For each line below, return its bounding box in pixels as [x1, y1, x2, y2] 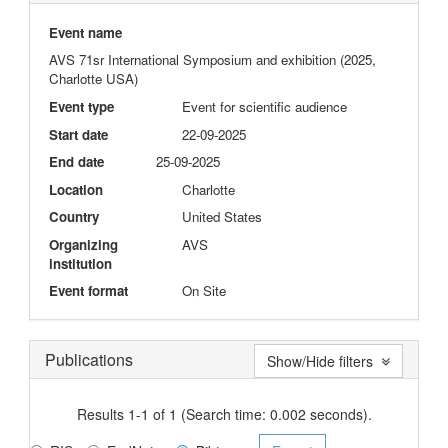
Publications [44, 347, 133, 371]
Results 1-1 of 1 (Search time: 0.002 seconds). [76, 403, 372, 424]
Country [48, 206, 99, 226]
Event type [48, 96, 114, 116]
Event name [48, 22, 122, 42]
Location [48, 179, 103, 199]
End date [48, 151, 104, 171]
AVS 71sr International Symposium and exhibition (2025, [48, 49, 376, 69]
